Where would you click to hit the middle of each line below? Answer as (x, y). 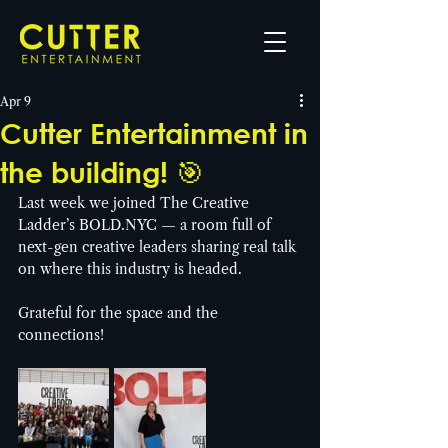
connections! (61, 335)
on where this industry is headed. (130, 269)
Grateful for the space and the (120, 313)
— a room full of (216, 225)
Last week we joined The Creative (135, 203)
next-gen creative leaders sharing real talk (159, 247)
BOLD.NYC (118, 225)
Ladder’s (48, 225)
